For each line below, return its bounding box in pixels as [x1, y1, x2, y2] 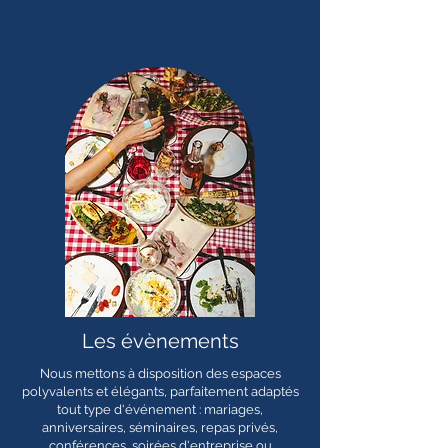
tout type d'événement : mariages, [57, 402, 263, 417]
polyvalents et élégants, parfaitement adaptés [21, 384, 299, 399]
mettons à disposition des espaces [74, 366, 281, 381]
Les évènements [81, 329, 239, 353]
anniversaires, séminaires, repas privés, [42, 420, 278, 435]
